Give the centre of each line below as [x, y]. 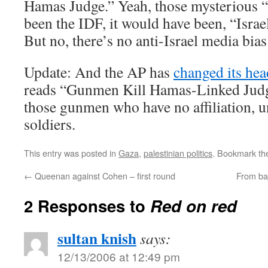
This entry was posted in [71, 153]
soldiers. [50, 124]
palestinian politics [178, 153]
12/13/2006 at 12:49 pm [119, 256]
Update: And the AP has [99, 72]
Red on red [194, 205]
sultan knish [97, 238]
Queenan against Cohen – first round [104, 176]
